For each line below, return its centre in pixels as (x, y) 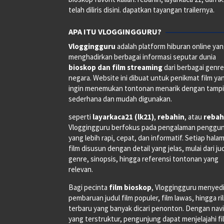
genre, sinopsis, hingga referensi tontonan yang (143, 158)
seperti (80, 116)
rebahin (171, 116)
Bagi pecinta (89, 187)
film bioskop (130, 187)
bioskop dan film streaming (115, 67)
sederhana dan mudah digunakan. (120, 98)
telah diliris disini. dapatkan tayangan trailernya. (141, 9)
